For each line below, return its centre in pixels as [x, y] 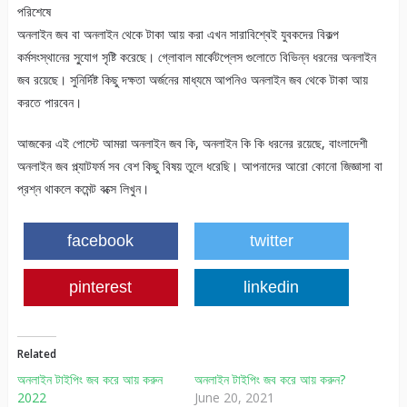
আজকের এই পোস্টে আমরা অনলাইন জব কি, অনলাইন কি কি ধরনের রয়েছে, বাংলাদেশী [192, 144]
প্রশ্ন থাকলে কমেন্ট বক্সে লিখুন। [83, 189]
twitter [271, 241]
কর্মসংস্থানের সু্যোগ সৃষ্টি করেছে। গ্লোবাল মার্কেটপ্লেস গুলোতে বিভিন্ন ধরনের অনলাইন [196, 57]
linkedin [272, 288]
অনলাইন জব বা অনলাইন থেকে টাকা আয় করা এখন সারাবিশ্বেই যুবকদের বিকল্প [178, 35]
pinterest [101, 288]
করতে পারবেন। [49, 103]
